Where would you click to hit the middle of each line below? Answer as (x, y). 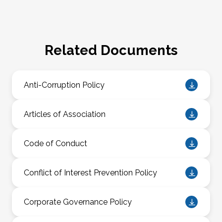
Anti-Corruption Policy (64, 85)
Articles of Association (65, 114)
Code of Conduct (55, 143)
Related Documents (111, 50)
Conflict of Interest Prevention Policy (90, 172)
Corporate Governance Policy (78, 202)
